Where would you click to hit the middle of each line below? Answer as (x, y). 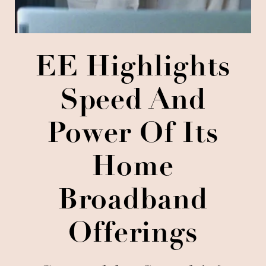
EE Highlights (133, 69)
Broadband (133, 202)
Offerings (133, 235)
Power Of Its (133, 135)
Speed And (133, 102)
